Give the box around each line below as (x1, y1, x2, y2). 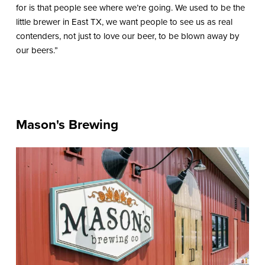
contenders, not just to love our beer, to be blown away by (15, 29, 239, 43)
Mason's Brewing (15, 114, 118, 134)
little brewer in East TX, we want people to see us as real (15, 15, 232, 28)
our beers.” (15, 43, 58, 57)
